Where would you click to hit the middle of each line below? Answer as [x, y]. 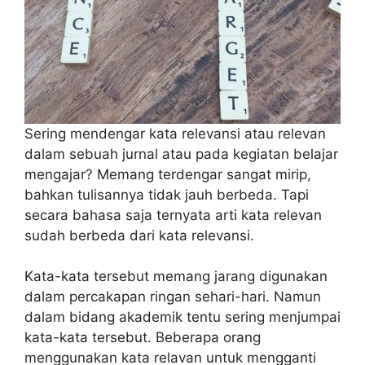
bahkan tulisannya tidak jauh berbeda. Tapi [167, 194]
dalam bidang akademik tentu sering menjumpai [182, 317]
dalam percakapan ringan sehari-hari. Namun [173, 297]
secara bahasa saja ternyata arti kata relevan [173, 215]
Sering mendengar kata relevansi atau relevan [175, 133]
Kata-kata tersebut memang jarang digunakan [176, 276]
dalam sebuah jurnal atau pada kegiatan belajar [181, 154]
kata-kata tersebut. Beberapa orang [143, 337]
